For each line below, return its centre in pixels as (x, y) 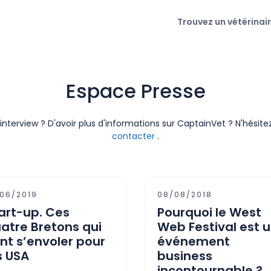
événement (194, 241)
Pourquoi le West (209, 212)
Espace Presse (135, 91)
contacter (133, 136)
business (185, 256)
